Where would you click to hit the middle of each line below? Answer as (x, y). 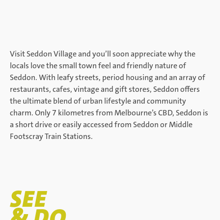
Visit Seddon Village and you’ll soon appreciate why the (103, 54)
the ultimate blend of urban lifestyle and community (98, 101)
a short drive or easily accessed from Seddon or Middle (101, 124)
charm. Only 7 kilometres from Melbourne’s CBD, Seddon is (109, 113)
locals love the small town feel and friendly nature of (98, 66)
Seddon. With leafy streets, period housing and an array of (108, 77)
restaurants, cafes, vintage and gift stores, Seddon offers (105, 89)
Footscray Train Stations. (51, 136)
